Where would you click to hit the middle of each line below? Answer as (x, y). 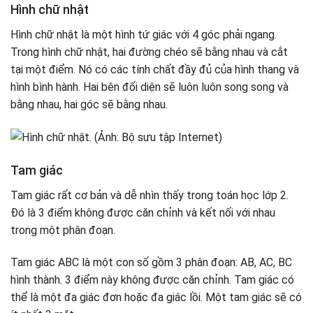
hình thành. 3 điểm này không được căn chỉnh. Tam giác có (152, 280)
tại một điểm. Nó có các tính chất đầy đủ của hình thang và (155, 70)
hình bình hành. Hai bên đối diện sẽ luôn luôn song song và (150, 87)
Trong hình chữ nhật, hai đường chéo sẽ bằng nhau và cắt (149, 52)
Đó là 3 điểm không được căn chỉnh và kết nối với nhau (143, 213)
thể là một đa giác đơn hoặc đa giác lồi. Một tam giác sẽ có (156, 298)
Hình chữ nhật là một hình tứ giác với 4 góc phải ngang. (144, 35)
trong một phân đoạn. (63, 231)
